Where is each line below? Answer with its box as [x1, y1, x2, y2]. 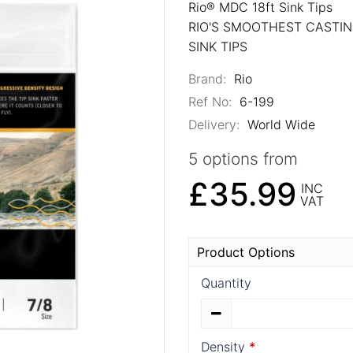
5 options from [188, 148, 298, 169]
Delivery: [188, 116, 240, 132]
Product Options [197, 243, 295, 260]
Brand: [188, 70, 226, 87]
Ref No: [188, 93, 232, 110]
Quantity [201, 274, 251, 291]
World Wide [243, 116, 315, 132]
